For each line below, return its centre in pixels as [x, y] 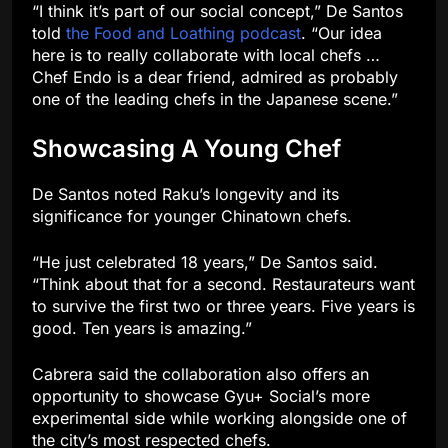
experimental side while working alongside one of [219, 418]
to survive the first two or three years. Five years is [223, 306]
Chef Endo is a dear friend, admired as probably [215, 77]
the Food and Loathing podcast [183, 33]
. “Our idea [341, 33]
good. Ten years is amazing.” [142, 328]
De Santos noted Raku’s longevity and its [185, 194]
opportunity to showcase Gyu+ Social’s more [201, 396]
